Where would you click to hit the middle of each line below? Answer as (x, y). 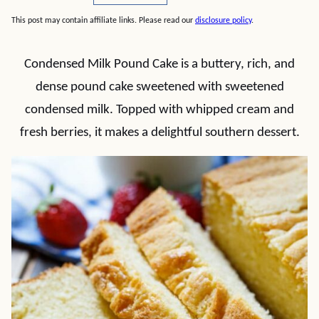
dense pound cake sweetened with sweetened (159, 87)
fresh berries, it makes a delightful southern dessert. (159, 133)
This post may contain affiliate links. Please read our (103, 21)
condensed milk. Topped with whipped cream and (159, 110)
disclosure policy (223, 21)
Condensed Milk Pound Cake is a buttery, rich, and (159, 64)
